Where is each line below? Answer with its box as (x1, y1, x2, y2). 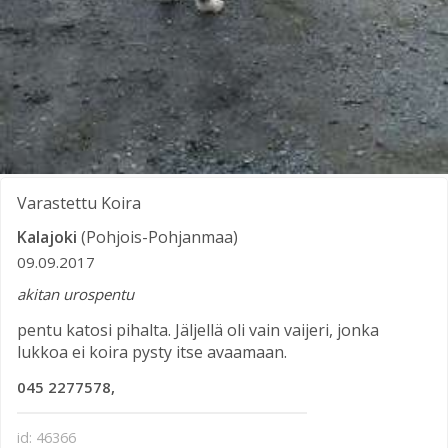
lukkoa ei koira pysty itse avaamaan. (17, 340, 287, 363)
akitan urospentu (17, 283, 134, 304)
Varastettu (17, 192, 97, 215)
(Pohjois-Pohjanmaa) (81, 226, 238, 249)
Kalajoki (17, 226, 77, 249)
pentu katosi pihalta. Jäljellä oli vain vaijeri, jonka (17, 318, 379, 341)
